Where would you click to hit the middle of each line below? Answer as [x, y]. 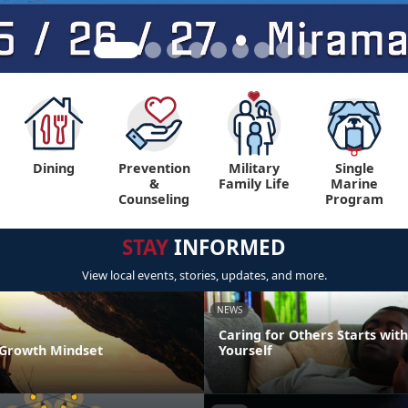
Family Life [254, 184]
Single [354, 168]
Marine [354, 184]
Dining [54, 168]
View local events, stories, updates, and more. [204, 275]
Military [254, 168]
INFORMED [227, 247]
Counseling [154, 199]
